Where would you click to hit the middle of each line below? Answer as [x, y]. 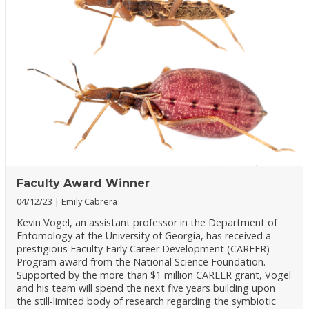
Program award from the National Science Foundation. [141, 262]
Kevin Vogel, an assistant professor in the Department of [147, 223]
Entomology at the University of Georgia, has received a [144, 236]
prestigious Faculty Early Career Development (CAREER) [143, 249]
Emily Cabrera [90, 201]
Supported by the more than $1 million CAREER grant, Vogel [154, 275]
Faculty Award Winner [83, 183]
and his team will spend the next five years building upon [146, 288]
